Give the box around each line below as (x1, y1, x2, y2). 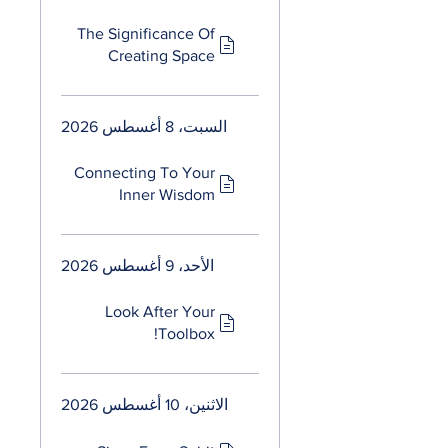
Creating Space (108, 47, 215, 65)
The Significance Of (77, 25, 215, 43)
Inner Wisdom (119, 186, 215, 204)
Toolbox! (158, 325, 215, 343)
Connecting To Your (74, 164, 215, 182)
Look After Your (105, 303, 215, 321)
